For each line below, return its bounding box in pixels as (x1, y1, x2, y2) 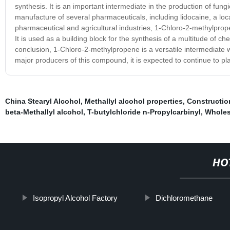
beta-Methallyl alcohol (5, 107, 83, 116)
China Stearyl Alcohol (5, 97, 81, 105)
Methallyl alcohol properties (84, 97, 183, 105)
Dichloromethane (156, 193, 213, 202)
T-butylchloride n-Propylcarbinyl (87, 107, 201, 116)
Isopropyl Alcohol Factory (33, 193, 118, 202)
